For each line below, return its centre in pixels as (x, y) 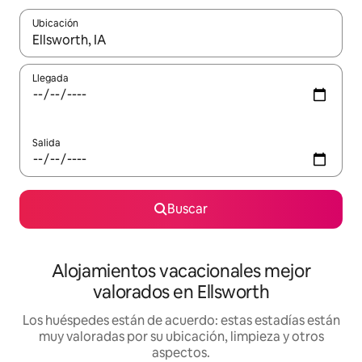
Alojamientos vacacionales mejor (181, 271)
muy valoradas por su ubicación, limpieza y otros (181, 337)
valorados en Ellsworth (181, 293)
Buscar (187, 209)
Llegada (51, 79)
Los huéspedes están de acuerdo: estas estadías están (181, 321)
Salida (46, 143)
